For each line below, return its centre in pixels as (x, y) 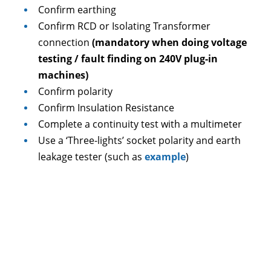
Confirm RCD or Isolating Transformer (124, 26)
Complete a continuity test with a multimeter (140, 124)
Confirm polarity (75, 91)
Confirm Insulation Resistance (106, 108)
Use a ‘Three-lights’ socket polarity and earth (139, 140)
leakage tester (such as (91, 157)
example (165, 157)
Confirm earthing (77, 10)
